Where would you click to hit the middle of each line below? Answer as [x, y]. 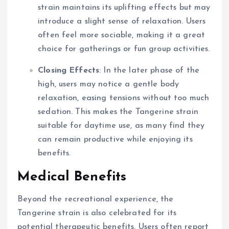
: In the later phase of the [150, 70]
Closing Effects [69, 70]
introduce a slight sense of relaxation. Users [122, 22]
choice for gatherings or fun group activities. [124, 49]
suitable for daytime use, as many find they [121, 125]
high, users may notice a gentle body [109, 84]
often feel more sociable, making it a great [122, 36]
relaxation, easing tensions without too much [124, 98]
